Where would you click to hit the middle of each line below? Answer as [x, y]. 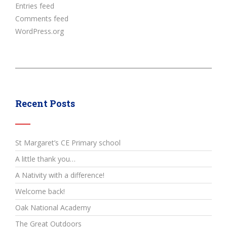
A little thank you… [45, 159]
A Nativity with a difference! [60, 175]
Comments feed [42, 18]
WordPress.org [40, 31]
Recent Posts [45, 103]
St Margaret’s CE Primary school [68, 143]
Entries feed [35, 6]
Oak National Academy [53, 207]
